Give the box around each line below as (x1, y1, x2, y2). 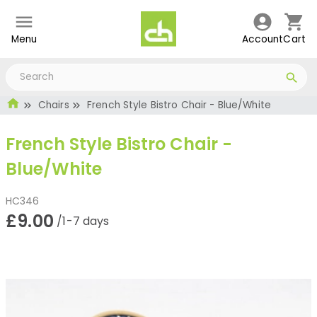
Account (241, 33, 284, 46)
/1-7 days (57, 213, 110, 230)
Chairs (38, 98, 69, 112)
